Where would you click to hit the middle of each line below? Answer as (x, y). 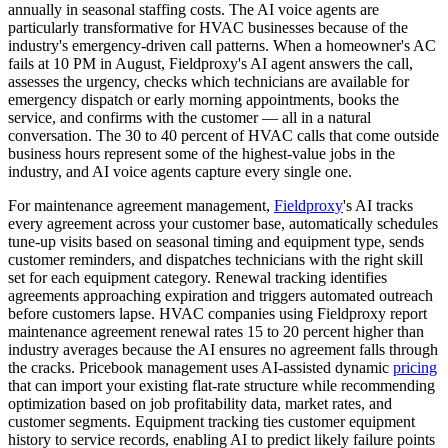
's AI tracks (378, 206)
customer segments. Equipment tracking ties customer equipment (211, 422)
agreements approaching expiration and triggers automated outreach (220, 296)
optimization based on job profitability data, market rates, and (200, 404)
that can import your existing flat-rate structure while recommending (221, 386)
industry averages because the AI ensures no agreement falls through (223, 350)
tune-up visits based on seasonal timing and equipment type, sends (216, 242)
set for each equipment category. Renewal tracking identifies (197, 278)
